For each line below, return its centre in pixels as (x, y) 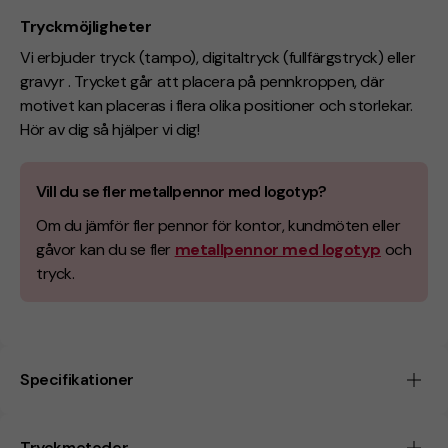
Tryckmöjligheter (86, 27)
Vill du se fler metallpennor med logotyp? (181, 191)
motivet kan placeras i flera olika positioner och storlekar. (217, 105)
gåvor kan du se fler (105, 249)
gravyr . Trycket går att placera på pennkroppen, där (202, 81)
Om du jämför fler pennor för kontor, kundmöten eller (218, 225)
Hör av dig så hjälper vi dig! (110, 129)
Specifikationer (77, 379)
